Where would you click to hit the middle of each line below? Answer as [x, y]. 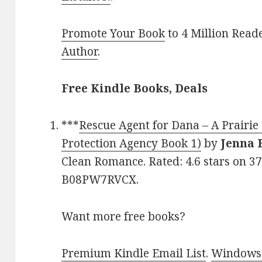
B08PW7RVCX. [100, 180]
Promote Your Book [113, 34]
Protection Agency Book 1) [132, 144]
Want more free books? [124, 217]
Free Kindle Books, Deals [135, 89]
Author [80, 52]
